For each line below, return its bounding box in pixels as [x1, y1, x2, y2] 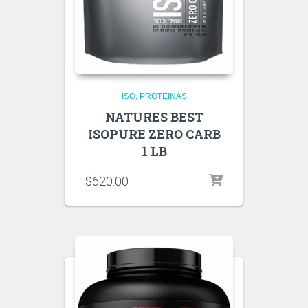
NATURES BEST [104, 109, 203, 126]
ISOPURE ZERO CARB [87, 126, 221, 143]
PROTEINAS [139, 91, 187, 102]
